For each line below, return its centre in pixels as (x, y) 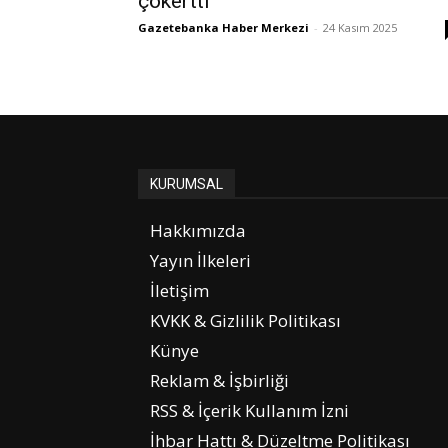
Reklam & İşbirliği (219, 381)
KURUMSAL (186, 184)
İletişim (179, 291)
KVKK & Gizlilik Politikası (245, 321)
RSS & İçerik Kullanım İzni (249, 411)
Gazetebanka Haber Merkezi (223, 28)
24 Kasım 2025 (360, 28)
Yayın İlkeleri (200, 261)
